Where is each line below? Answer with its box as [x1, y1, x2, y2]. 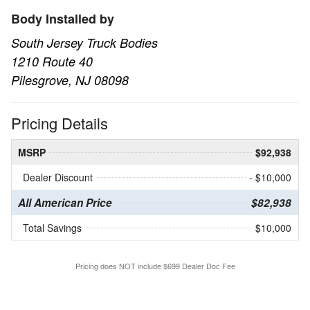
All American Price [18, 194, 112, 210]
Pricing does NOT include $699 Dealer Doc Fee [75, 259, 235, 271]
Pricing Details [11, 111, 108, 134]
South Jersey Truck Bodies [11, 34, 158, 52]
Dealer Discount [23, 170, 93, 184]
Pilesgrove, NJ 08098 [11, 71, 129, 89]
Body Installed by [11, 10, 114, 28]
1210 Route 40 [11, 53, 93, 71]
